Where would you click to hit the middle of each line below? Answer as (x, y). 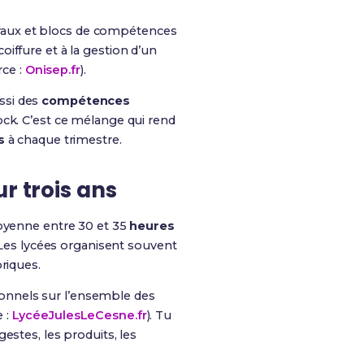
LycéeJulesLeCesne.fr (79, 315)
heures (152, 226)
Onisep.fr (52, 70)
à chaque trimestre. (63, 140)
